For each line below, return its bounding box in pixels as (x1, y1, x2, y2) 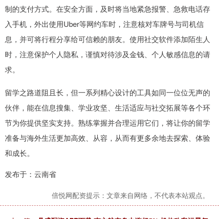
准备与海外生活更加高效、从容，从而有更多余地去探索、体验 (5, 132, 210, 143)
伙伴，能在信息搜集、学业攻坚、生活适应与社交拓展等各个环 (5, 102, 210, 112)
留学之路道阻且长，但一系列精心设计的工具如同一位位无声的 (5, 87, 210, 97)
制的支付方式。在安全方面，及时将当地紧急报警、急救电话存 (5, 3, 210, 14)
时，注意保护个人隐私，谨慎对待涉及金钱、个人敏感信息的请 (5, 48, 210, 59)
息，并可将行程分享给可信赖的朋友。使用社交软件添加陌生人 (5, 33, 210, 44)
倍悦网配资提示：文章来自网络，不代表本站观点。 (52, 190, 209, 200)
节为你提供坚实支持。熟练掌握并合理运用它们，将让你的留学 (5, 117, 210, 128)
